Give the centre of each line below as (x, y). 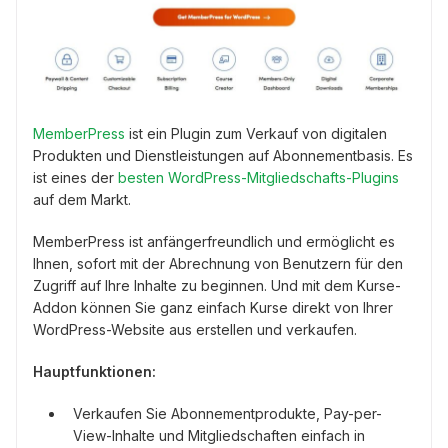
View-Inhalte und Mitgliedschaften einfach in (219, 435)
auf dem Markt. (82, 199)
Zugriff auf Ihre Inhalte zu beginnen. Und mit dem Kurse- (217, 285)
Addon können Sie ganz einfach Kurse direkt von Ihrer (213, 307)
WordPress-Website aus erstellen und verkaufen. (195, 329)
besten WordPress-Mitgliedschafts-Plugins (258, 177)
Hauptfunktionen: (94, 371)
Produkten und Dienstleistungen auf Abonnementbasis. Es (223, 155)
